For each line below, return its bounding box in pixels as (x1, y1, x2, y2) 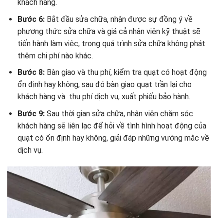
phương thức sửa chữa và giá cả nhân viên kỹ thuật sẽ (17, 26, 200, 36)
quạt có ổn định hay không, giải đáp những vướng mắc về (17, 133, 209, 143)
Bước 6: (17, 14, 45, 24)
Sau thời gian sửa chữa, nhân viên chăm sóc (46, 109, 193, 118)
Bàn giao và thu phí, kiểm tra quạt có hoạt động (46, 68, 207, 77)
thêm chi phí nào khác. (17, 51, 93, 60)
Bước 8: (17, 68, 47, 77)
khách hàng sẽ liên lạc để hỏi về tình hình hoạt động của (17, 121, 206, 130)
